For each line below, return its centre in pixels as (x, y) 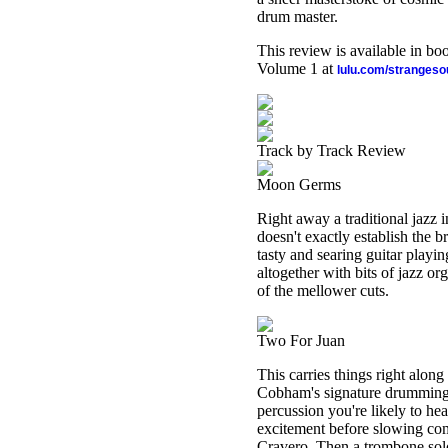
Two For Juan (301, 340)
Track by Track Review (331, 150)
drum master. (297, 16)
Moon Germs (299, 184)
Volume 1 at (297, 68)
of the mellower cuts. (323, 290)
